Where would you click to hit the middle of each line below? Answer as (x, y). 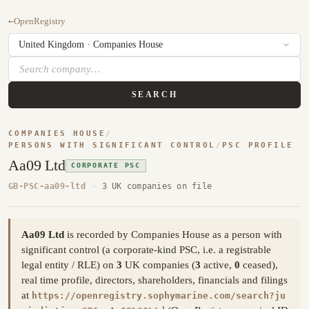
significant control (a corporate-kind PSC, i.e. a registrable (146, 250)
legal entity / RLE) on (69, 265)
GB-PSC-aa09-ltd (47, 186)
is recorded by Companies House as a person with (173, 235)
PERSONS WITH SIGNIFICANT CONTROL (112, 146)
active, (218, 265)
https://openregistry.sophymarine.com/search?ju (159, 296)
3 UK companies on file (157, 186)
